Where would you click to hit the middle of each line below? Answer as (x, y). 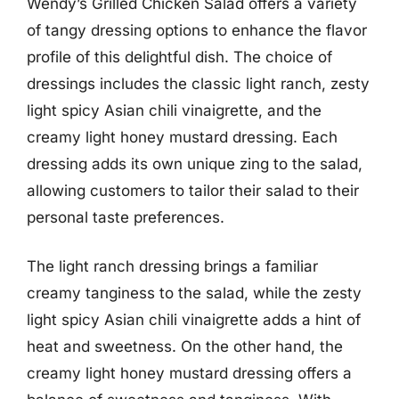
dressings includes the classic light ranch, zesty (198, 83)
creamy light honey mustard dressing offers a (189, 373)
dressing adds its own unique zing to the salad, (195, 163)
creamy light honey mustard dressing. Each (182, 137)
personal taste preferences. (126, 217)
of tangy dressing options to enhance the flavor (197, 30)
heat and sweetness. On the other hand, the (185, 346)
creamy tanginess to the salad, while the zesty (194, 293)
